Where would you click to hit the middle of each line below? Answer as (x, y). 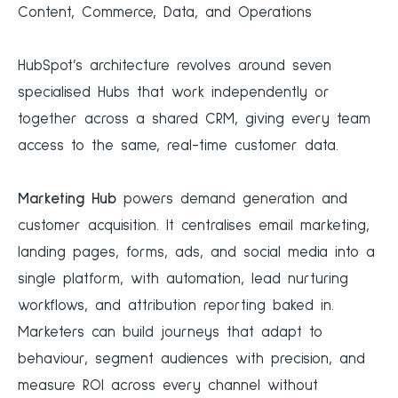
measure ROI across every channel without (168, 386)
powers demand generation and (232, 200)
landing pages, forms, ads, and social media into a (196, 253)
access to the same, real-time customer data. (178, 147)
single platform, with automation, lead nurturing (183, 280)
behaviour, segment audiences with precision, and (191, 360)
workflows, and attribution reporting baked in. (176, 306)
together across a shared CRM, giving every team (194, 120)
